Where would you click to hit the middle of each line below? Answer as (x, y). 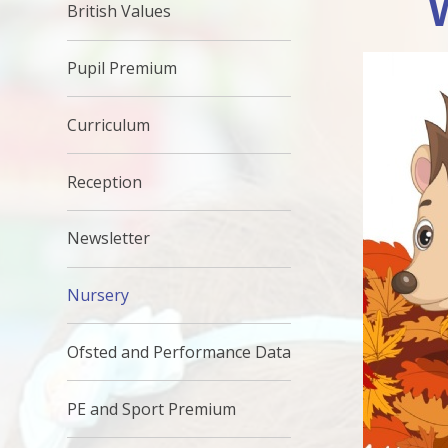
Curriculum (109, 124)
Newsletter (109, 238)
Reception (105, 181)
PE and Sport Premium (152, 408)
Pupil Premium (122, 67)
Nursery (98, 295)
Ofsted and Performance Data (179, 351)
